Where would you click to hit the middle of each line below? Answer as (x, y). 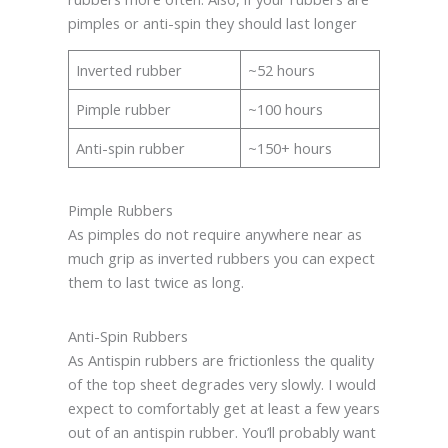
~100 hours (286, 108)
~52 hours (282, 69)
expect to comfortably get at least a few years (223, 407)
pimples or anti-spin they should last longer (212, 22)
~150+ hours (290, 147)
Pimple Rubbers (120, 209)
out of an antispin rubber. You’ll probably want (221, 431)
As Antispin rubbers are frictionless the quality (220, 359)
